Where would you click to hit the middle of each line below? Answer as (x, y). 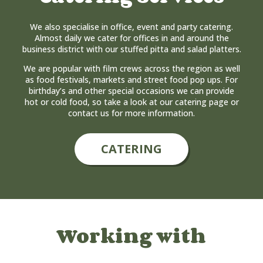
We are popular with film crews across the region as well (131, 69)
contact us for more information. (131, 113)
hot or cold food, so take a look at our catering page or (131, 102)
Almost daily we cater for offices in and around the (131, 38)
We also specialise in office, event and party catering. (131, 27)
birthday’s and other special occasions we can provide (131, 91)
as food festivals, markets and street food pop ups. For (131, 80)
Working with (131, 236)
